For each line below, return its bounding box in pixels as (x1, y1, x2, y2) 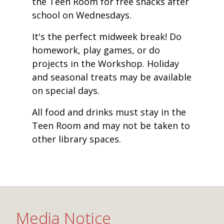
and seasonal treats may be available (32, 71, 191, 83)
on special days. (32, 84, 102, 97)
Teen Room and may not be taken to (32, 119, 190, 132)
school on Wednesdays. (32, 9, 131, 21)
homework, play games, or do (32, 44, 160, 56)
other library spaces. (32, 133, 121, 145)
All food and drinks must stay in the (32, 106, 186, 118)
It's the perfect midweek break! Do (32, 30, 181, 43)
